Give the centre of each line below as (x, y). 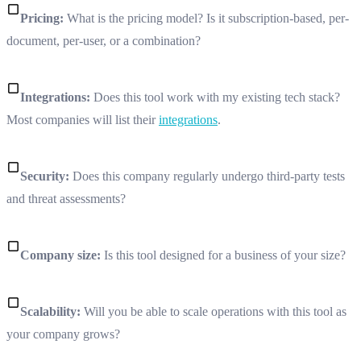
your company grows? (63, 334)
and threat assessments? (66, 198)
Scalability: (52, 311)
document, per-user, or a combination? (104, 40)
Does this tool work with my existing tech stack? (217, 97)
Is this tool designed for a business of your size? (225, 255)
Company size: (62, 255)
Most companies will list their (83, 119)
